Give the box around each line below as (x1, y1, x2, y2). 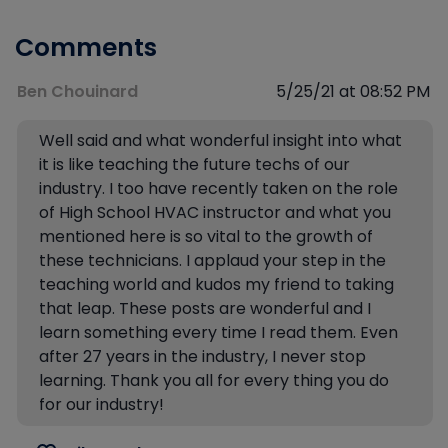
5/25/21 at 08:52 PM (276, 80, 430, 103)
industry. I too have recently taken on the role (39, 177, 398, 200)
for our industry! (39, 393, 164, 416)
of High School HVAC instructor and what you (39, 201, 391, 224)
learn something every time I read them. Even (39, 321, 398, 344)
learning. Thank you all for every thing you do (39, 369, 389, 392)
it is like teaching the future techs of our (39, 153, 350, 176)
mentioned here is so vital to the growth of (39, 225, 373, 248)
